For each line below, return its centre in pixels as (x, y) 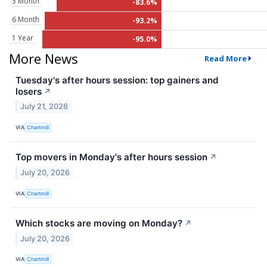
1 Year (23, 38)
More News (44, 58)
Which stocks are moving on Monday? (99, 223)
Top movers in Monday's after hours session (111, 157)
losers (29, 91)
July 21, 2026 (44, 107)
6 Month (26, 19)
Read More (225, 58)
